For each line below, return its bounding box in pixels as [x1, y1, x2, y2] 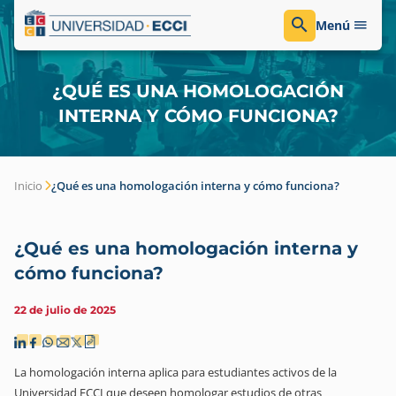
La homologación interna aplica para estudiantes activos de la [14, 364, 337, 380]
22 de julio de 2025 [14, 303, 116, 316]
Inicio [14, 178, 42, 194]
